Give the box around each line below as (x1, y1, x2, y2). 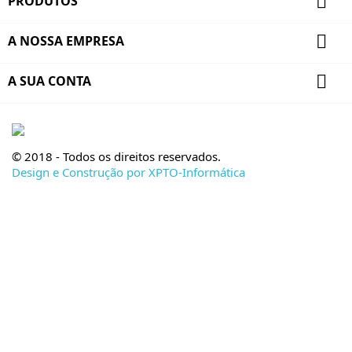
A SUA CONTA (8, 72, 91, 90)
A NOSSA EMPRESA (8, 32, 124, 49)
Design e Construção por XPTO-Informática (12, 164, 245, 180)
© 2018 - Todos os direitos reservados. (12, 148, 221, 164)
